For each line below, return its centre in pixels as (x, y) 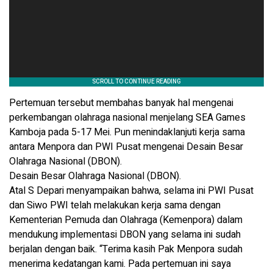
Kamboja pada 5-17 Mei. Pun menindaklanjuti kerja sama (127, 132)
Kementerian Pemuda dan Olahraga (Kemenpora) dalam (126, 220)
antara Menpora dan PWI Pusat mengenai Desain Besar (126, 147)
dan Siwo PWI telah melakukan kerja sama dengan (115, 205)
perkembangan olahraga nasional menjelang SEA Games (127, 117)
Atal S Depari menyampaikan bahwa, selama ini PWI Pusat (131, 190)
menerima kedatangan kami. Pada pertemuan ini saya (120, 264)
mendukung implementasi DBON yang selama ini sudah (125, 234)
